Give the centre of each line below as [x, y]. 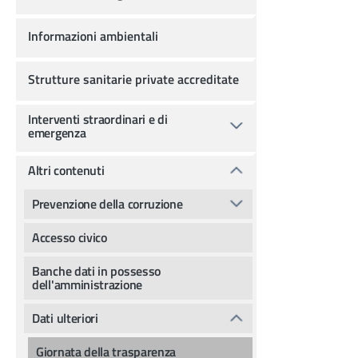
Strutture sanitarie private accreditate [133, 79]
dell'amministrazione [87, 284]
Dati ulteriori [65, 318]
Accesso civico [70, 237]
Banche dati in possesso [97, 270]
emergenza [57, 132]
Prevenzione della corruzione [107, 203]
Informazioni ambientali [93, 36]
